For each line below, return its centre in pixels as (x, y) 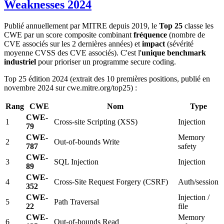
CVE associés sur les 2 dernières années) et (73, 44)
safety (187, 146)
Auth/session (198, 182)
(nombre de (186, 35)
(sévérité (179, 44)
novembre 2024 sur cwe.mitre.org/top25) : (70, 88)
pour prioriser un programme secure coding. (106, 62)
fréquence (150, 35)
